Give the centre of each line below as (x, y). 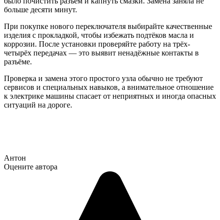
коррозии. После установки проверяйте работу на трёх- (97, 44)
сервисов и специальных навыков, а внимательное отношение (109, 87)
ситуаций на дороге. (38, 105)
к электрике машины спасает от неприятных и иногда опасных (110, 96)
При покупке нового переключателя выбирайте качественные (108, 26)
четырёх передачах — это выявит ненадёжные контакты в (101, 53)
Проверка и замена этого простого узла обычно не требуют (103, 78)
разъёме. (18, 61)
